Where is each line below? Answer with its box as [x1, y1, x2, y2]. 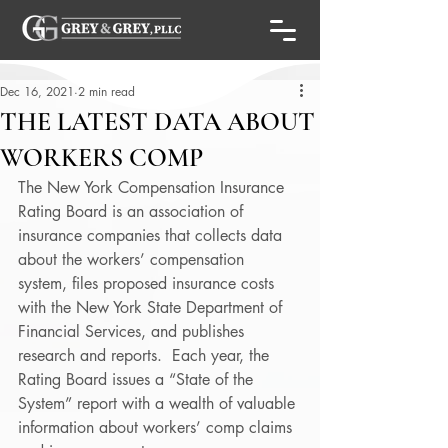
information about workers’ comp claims [18, 417, 297, 438]
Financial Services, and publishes [18, 321, 249, 342]
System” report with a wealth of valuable [18, 393, 300, 414]
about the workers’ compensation [18, 249, 249, 270]
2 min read [78, 83, 135, 100]
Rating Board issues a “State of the [18, 369, 258, 390]
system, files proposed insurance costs [18, 273, 279, 294]
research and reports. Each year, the [18, 345, 274, 366]
